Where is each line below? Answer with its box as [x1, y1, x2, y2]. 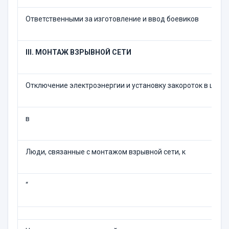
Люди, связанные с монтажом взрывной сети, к [26, 148, 186, 156]
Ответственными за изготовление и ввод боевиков [26, 15, 199, 23]
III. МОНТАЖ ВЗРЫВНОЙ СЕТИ [26, 48, 131, 56]
